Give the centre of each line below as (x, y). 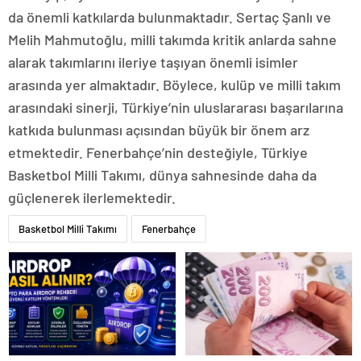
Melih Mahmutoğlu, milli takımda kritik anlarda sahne (172, 40)
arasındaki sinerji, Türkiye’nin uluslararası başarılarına (176, 108)
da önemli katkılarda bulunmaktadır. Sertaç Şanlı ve (170, 17)
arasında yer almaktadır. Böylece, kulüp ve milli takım (174, 85)
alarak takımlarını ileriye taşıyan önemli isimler (153, 62)
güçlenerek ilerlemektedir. (92, 198)
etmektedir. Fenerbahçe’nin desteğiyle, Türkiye (158, 153)
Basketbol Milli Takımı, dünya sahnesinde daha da (162, 175)
